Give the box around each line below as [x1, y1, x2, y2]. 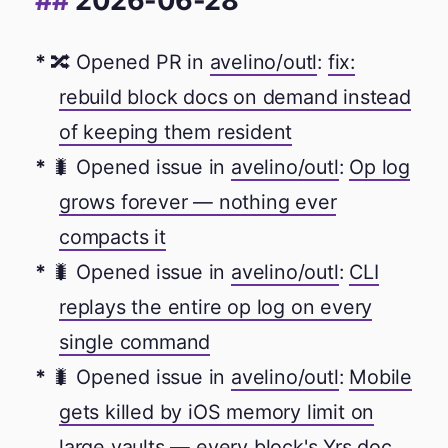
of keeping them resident [59, 119, 293, 144]
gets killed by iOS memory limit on [59, 399, 375, 424]
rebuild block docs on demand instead [59, 84, 411, 109]
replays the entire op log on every [59, 294, 373, 319]
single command [59, 329, 211, 354]
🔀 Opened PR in [50, 49, 210, 74]
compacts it [59, 224, 166, 249]
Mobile [349, 364, 413, 389]
